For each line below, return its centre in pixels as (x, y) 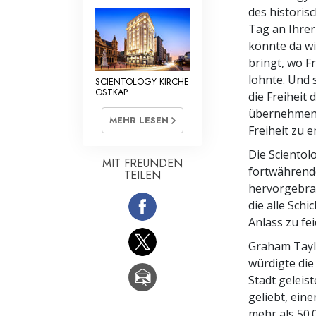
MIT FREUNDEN (142, 164)
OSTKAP (111, 92)
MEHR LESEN (140, 121)
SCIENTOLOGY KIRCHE (142, 81)
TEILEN (142, 176)
